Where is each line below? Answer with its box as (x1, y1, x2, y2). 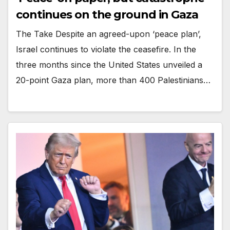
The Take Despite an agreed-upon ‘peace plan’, (16, 29, 201, 40)
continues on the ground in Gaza (16, 8, 198, 22)
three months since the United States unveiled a (16, 60, 202, 70)
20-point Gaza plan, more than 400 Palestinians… (16, 75, 210, 86)
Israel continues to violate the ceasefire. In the (16, 44, 196, 55)
